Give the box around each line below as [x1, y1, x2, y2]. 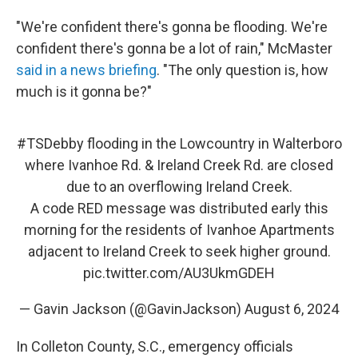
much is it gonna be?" [16, 83, 152, 100]
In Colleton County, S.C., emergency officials [16, 338, 293, 355]
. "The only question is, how [157, 62, 328, 78]
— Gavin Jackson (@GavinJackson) [19, 300, 245, 317]
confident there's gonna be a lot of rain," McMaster [16, 40, 332, 57]
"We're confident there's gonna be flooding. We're [16, 18, 328, 35]
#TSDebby [16, 135, 84, 152]
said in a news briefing [16, 62, 157, 78]
